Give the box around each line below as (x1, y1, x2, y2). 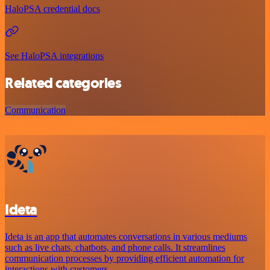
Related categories (5, 74, 122, 93)
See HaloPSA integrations (5, 51, 104, 61)
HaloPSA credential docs (5, 4, 100, 14)
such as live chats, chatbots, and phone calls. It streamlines (5, 242, 225, 253)
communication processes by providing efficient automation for (5, 253, 244, 263)
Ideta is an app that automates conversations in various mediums (5, 231, 247, 242)
